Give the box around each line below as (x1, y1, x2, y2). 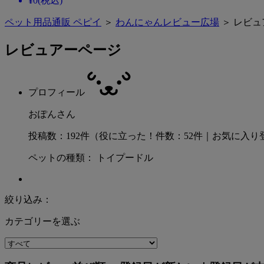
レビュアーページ (5, 42, 121, 58)
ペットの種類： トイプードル (28, 153, 153, 163)
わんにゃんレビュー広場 (115, 17, 219, 28)
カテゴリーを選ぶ (5, 216, 80, 227)
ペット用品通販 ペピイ (5, 17, 101, 28)
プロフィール (28, 87, 87, 98)
